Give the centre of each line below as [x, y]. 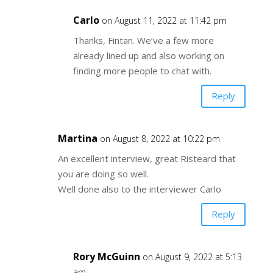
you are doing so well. [103, 173]
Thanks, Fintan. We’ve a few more [143, 40]
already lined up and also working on [148, 55]
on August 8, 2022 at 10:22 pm [160, 138]
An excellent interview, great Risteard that [147, 158]
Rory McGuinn [106, 256]
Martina [77, 138]
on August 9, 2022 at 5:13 [192, 257]
